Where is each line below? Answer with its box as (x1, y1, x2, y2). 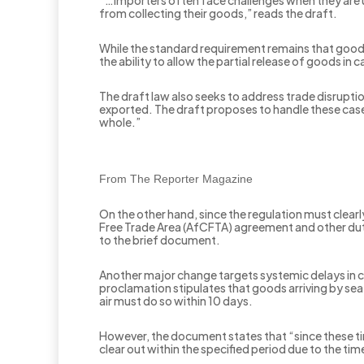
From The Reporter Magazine (99, 172, 253, 186)
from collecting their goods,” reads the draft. (99, 6, 337, 21)
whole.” (99, 115, 141, 130)
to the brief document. (99, 232, 220, 248)
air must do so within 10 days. (99, 293, 253, 309)
